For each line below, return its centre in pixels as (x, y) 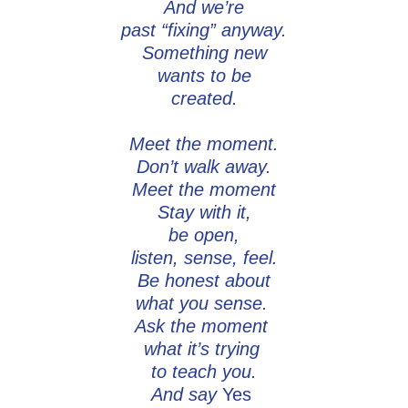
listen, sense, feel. (204, 258)
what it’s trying (204, 349)
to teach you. (204, 372)
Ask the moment (204, 326)
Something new (204, 53)
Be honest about (204, 281)
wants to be (204, 76)
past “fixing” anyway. (204, 31)
